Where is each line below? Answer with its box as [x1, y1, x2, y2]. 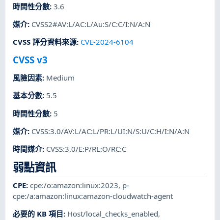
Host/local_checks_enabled [67, 209, 159, 219]
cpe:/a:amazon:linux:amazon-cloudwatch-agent [13, 191, 173, 201]
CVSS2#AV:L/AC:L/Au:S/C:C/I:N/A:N [31, 19, 151, 29]
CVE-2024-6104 [81, 37, 134, 47]
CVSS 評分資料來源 [13, 37, 77, 47]
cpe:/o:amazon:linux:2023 [30, 180, 119, 191]
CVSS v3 [13, 53, 48, 66]
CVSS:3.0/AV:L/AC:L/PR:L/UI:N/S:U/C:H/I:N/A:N [31, 126, 190, 136]
